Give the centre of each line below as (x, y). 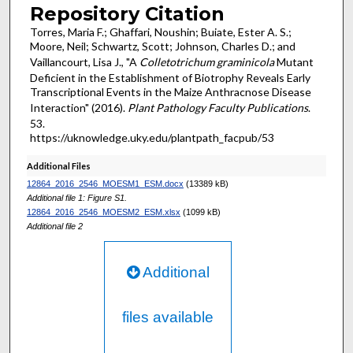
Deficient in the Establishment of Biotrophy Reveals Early (170, 77)
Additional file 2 (54, 226)
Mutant (294, 61)
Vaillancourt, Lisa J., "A (84, 61)
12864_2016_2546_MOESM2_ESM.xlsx (103, 212)
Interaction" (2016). (78, 107)
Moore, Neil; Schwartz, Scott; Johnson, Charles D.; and (162, 46)
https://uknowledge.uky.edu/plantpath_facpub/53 (152, 137)
